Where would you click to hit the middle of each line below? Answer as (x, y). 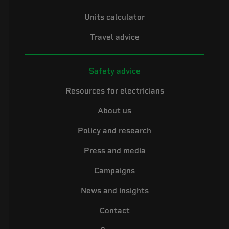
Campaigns (114, 171)
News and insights (114, 191)
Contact (114, 211)
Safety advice (114, 71)
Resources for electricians (114, 91)
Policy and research (114, 131)
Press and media (114, 151)
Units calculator (114, 18)
